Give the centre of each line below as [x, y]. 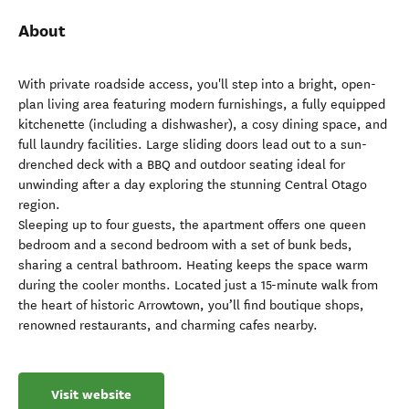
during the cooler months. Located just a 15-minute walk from [198, 285]
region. [39, 205]
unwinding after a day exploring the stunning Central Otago [193, 185]
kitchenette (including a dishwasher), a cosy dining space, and [203, 125]
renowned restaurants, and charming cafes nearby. [168, 325]
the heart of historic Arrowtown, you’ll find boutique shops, [191, 305]
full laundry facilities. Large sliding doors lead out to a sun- [193, 145]
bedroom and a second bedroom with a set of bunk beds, [185, 245]
